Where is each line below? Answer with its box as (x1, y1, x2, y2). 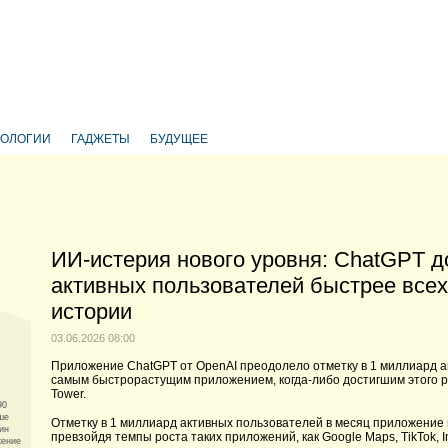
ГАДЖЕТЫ (71, 132, 130, 146)
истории (51, 299, 132, 324)
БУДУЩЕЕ (150, 132, 208, 146)
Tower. (51, 387, 86, 401)
